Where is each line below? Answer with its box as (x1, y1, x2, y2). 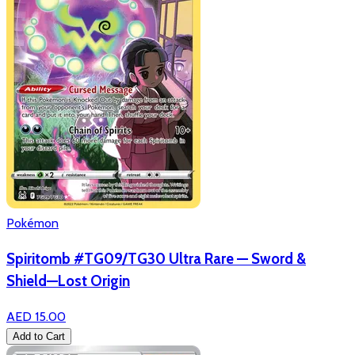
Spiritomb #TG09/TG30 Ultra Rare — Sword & (6, 249, 306, 268)
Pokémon (6, 216, 59, 231)
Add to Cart (13, 330, 65, 342)
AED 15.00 (6, 308, 66, 324)
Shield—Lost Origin (6, 271, 130, 290)
